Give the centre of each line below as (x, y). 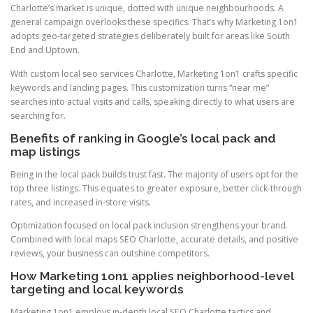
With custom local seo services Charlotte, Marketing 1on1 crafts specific (154, 73)
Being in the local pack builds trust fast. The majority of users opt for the (154, 174)
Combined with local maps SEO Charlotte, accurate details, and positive (154, 239)
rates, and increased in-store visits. (81, 202)
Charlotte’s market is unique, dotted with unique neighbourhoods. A (147, 8)
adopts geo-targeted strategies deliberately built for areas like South (150, 36)
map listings (45, 151)
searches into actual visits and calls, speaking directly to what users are (153, 101)
